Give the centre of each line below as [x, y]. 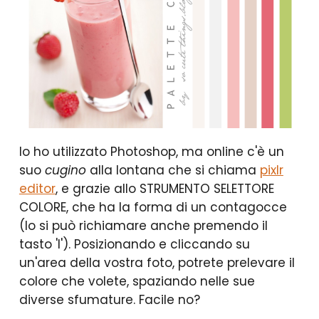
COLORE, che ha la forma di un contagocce [153, 207]
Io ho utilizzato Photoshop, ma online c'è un [151, 151]
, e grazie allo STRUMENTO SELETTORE [164, 188]
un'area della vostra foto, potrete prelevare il [157, 262]
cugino [65, 170]
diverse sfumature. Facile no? [109, 299]
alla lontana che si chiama [173, 170]
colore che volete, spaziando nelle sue [137, 281]
